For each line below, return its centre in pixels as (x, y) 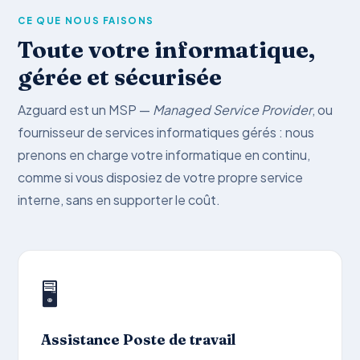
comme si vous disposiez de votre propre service (161, 177)
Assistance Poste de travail (139, 339)
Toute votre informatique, (167, 49)
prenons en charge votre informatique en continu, (164, 154)
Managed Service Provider (233, 109)
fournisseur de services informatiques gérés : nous (166, 132)
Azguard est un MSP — (86, 109)
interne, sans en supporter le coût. (119, 199)
